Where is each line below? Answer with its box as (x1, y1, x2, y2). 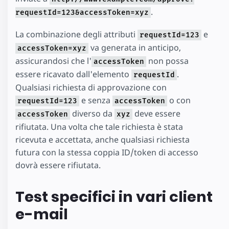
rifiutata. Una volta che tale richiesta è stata (15, 121, 183, 132)
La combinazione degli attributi (15, 29, 138, 40)
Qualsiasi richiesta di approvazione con (15, 82, 167, 93)
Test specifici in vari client (15, 187, 213, 207)
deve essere (132, 108, 180, 119)
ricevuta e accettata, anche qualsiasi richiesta (15, 134, 190, 145)
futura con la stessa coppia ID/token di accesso (15, 147, 198, 158)
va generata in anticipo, (88, 42, 181, 53)
